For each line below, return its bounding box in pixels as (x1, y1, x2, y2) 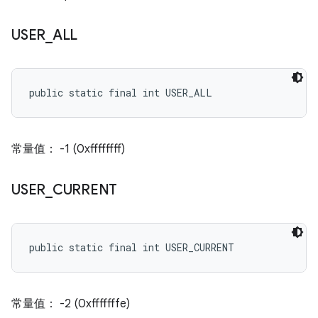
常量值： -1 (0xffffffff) (11, 142, 125, 156)
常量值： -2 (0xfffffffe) (11, 297, 130, 311)
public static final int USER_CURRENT (29, 241, 234, 254)
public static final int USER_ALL (29, 86, 212, 99)
